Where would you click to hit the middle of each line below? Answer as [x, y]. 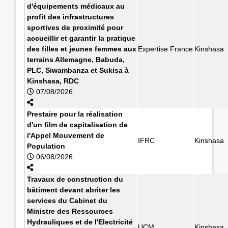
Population [46, 146]
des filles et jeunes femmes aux [82, 49]
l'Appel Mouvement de [66, 135]
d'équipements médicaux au [76, 6]
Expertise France [165, 49]
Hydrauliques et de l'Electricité [80, 222]
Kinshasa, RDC [53, 81]
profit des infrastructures [70, 17]
